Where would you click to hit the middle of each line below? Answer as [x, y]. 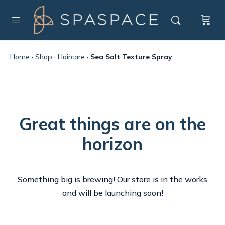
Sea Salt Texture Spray [131, 57]
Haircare [71, 57]
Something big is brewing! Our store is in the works [113, 179]
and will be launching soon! [113, 193]
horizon [113, 144]
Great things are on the [113, 124]
